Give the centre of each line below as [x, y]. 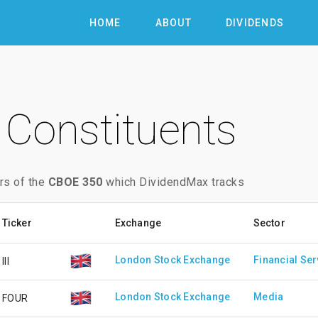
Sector [269, 223]
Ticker [17, 223]
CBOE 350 [75, 182]
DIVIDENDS [254, 23]
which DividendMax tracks [173, 182]
